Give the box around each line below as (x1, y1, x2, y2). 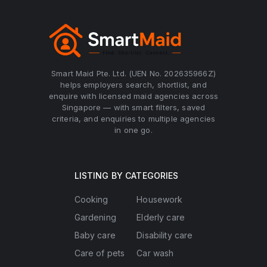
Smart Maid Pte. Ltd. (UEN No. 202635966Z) (51, 68, 216, 78)
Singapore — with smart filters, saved (61, 102, 206, 112)
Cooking (74, 194, 108, 204)
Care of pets (74, 247, 125, 258)
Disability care (136, 229, 193, 240)
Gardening (74, 212, 116, 222)
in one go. (114, 125, 153, 135)
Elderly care (136, 212, 185, 222)
